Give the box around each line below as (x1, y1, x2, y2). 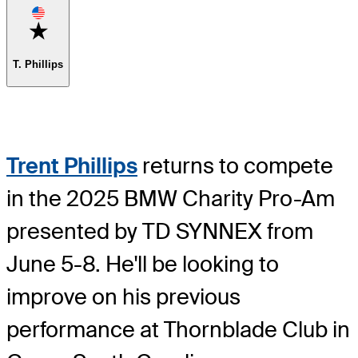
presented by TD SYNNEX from (6, 217, 313, 245)
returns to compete (137, 151, 333, 180)
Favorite (47, 20, 86, 33)
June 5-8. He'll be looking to (6, 249, 279, 278)
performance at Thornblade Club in (6, 315, 350, 344)
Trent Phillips (6, 151, 137, 180)
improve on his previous (6, 282, 241, 311)
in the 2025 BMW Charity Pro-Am (6, 184, 335, 213)
